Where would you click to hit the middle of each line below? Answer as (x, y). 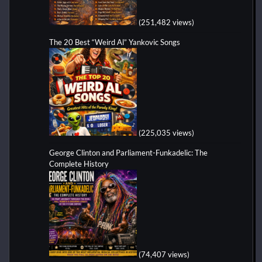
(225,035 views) (166, 133)
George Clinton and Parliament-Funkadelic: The (128, 153)
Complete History (79, 164)
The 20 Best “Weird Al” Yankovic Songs (115, 42)
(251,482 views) (166, 23)
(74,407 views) (164, 255)
